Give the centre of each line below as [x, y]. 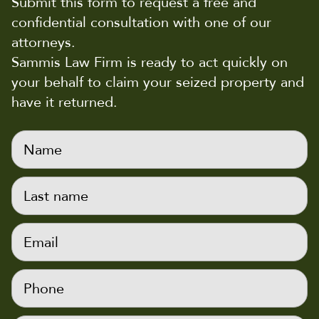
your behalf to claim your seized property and [158, 83]
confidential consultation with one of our [141, 23]
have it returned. [64, 103]
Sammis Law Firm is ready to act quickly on [150, 63]
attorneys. [43, 43]
